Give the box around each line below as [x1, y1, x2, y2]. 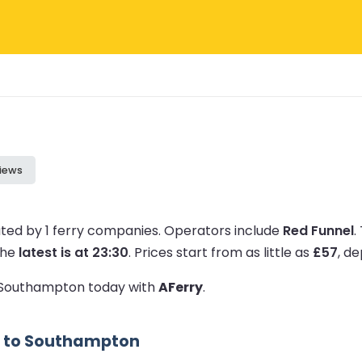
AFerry [158, 277, 203, 297]
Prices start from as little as [134, 242, 313, 262]
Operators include [164, 221, 283, 240]
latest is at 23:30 [19, 242, 128, 262]
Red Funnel [283, 221, 354, 240]
